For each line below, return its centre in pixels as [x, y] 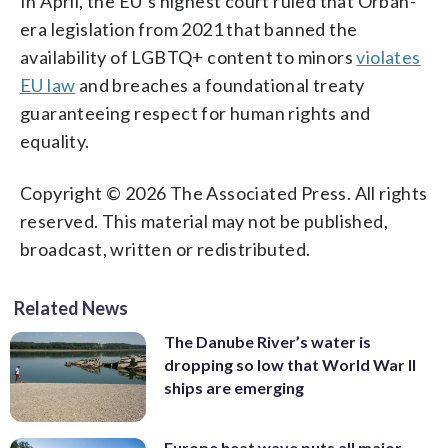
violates [388, 56]
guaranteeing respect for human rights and [195, 112]
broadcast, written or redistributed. [165, 248]
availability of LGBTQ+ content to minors [188, 56]
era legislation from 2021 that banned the [189, 28]
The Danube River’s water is [267, 341]
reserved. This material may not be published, [204, 220]
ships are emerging [234, 387]
